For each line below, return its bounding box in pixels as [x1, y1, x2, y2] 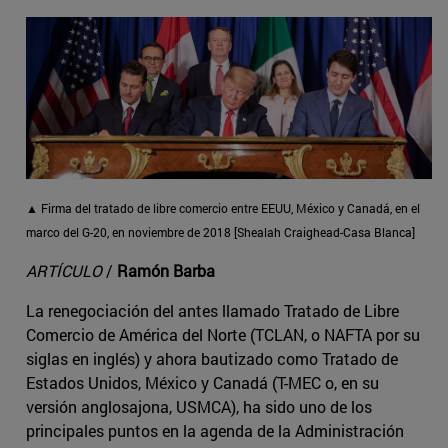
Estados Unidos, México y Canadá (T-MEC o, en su [26, 371, 379, 393]
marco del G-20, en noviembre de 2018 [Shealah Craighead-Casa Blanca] [26, 223, 415, 240]
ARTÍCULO [26, 259, 102, 281]
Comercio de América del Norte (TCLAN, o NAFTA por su [26, 323, 420, 345]
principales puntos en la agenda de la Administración [26, 419, 404, 441]
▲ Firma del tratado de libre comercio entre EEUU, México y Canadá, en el [26, 199, 420, 216]
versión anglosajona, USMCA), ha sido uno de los [26, 395, 372, 417]
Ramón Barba [117, 259, 215, 281]
